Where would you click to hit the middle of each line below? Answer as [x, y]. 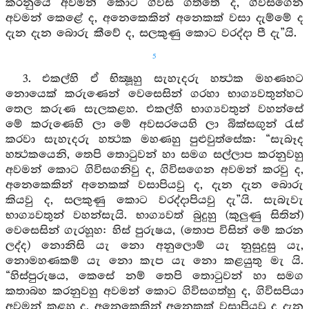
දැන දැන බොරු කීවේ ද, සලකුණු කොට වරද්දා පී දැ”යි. [151, 33]
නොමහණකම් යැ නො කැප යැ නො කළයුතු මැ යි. [154, 261]
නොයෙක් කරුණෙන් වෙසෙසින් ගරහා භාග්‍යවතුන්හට [154, 94]
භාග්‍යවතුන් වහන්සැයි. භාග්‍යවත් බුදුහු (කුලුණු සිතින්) [154, 216]
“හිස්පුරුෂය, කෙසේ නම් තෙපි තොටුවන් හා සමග [154, 276]
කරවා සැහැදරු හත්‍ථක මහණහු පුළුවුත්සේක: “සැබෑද [154, 140]
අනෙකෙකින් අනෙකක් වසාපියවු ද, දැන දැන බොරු [154, 185]
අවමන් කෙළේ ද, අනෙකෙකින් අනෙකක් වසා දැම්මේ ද [154, 18]
